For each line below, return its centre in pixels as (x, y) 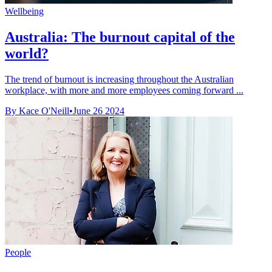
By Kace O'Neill (37, 110)
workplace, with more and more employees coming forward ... (124, 90)
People (18, 252)
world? (27, 53)
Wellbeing (24, 11)
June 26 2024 (99, 110)
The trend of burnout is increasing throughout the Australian (119, 79)
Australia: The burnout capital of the (120, 37)
